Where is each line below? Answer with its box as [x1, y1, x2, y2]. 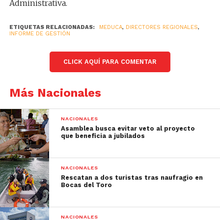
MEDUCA [99, 24, 122, 30]
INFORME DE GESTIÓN [9, 30, 70, 37]
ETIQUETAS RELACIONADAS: [9, 24, 95, 30]
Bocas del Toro [61, 181, 112, 189]
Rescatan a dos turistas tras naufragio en [61, 173, 203, 181]
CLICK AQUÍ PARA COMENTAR [63, 57, 157, 65]
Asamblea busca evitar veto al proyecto [61, 124, 195, 132]
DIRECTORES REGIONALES [125, 24, 198, 30]
